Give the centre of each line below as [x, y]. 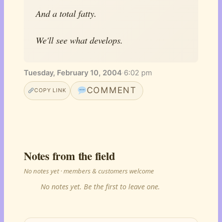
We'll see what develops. [79, 40]
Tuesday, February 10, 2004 [73, 73]
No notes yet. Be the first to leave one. [100, 187]
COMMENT [111, 90]
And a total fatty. [66, 13]
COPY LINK [50, 90]
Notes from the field [69, 156]
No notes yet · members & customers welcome [89, 171]
